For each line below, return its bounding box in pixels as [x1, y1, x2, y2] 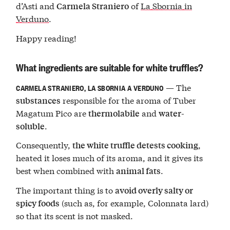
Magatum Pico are [16, 106, 89, 119]
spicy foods [16, 197, 60, 209]
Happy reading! [16, 31, 77, 44]
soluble [16, 120, 45, 132]
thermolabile [88, 107, 140, 119]
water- [159, 107, 185, 119]
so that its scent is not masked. [16, 209, 133, 222]
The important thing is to [16, 184, 116, 196]
